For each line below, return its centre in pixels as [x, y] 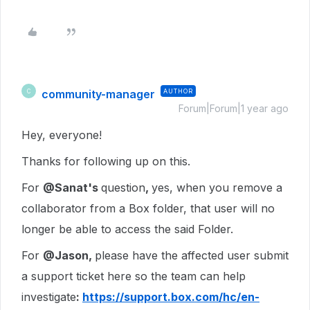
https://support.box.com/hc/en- [171, 297]
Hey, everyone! [62, 135]
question [123, 188]
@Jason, [69, 255]
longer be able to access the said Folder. [127, 229]
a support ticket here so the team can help [134, 276]
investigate [49, 297]
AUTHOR [178, 91]
